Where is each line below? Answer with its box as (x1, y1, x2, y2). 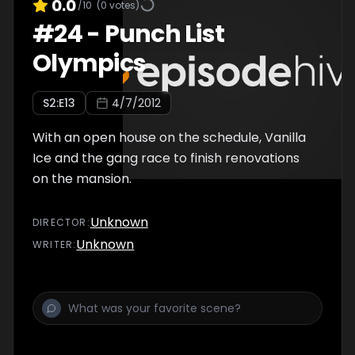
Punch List (104, 17, 224, 51)
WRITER (32, 238, 74, 251)
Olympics (32, 47, 146, 80)
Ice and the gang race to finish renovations (32, 149, 300, 167)
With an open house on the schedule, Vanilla (32, 128, 306, 147)
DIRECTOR (32, 216, 87, 229)
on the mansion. (32, 170, 132, 188)
